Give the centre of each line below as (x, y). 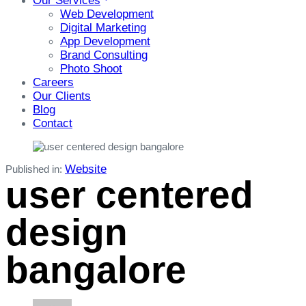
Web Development (107, 14)
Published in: (34, 169)
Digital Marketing (103, 27)
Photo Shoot (91, 68)
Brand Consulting (104, 55)
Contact (53, 123)
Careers (53, 82)
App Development (105, 41)
